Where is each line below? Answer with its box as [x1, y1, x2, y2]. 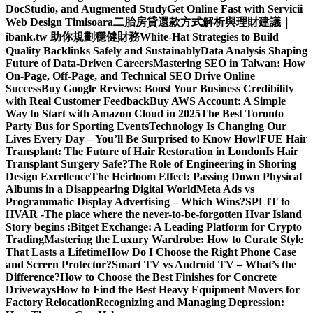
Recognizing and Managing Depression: [96, 296, 284, 308]
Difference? [6, 271, 60, 283]
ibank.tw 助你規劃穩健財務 [6, 31, 140, 43]
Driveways [6, 284, 56, 296]
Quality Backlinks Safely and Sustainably [6, 45, 201, 57]
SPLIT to [245, 196, 290, 208]
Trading [6, 233, 44, 245]
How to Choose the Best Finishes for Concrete [60, 271, 277, 283]
